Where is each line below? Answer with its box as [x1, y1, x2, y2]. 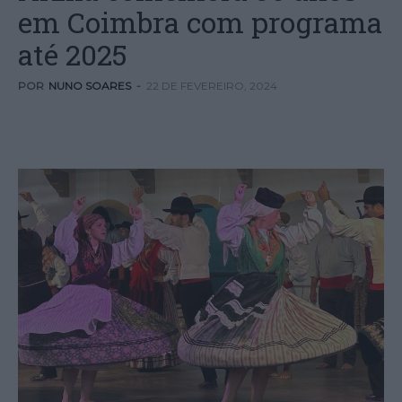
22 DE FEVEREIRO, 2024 [146, 79, 277, 92]
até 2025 [18, 35, 127, 74]
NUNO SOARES [48, 79, 131, 92]
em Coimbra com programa [18, 3, 382, 41]
